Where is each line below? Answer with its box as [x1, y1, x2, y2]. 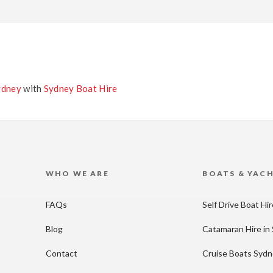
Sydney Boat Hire [43, 83, 118, 94]
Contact [45, 248, 77, 259]
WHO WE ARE [45, 169, 109, 179]
